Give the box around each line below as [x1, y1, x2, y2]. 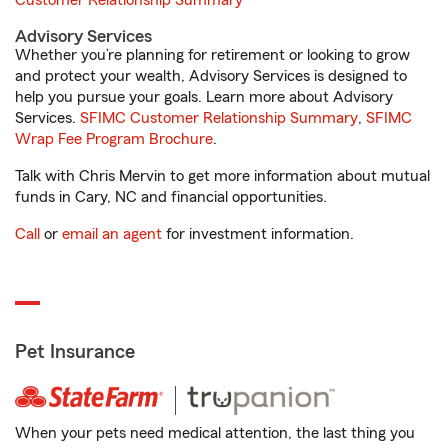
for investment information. [162, 226, 354, 243]
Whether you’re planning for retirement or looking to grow [15, 47, 410, 64]
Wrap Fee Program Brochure [15, 131, 213, 148]
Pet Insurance [15, 342, 135, 363]
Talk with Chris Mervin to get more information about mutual [15, 168, 430, 185]
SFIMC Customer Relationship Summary [80, 110, 358, 127]
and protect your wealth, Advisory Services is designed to [15, 68, 407, 85]
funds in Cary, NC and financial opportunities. [15, 189, 327, 206]
